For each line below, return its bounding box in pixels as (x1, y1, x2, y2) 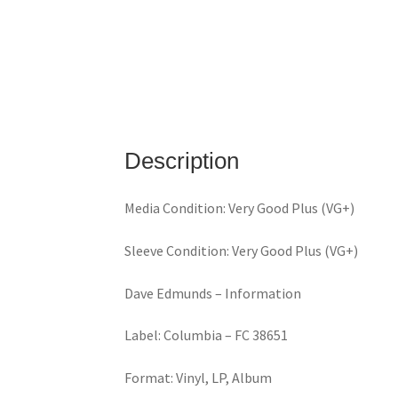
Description (124, 147, 240, 173)
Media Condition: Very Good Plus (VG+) (124, 199, 355, 218)
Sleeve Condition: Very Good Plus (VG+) (124, 242, 359, 260)
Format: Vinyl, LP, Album (124, 368, 273, 386)
